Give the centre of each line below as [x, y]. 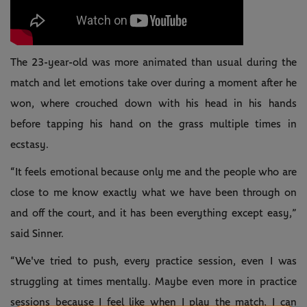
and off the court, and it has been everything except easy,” [153, 213]
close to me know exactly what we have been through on [153, 193]
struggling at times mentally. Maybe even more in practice [153, 282]
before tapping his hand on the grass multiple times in [153, 124]
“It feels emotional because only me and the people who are [153, 172]
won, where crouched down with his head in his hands [153, 104]
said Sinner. [37, 234]
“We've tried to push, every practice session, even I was [153, 261]
